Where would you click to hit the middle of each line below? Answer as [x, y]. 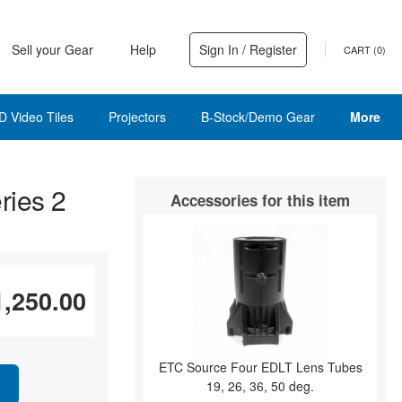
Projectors [137, 117]
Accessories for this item [260, 200]
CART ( [360, 49]
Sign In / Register [248, 49]
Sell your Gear [52, 49]
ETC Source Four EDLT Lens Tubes [260, 367]
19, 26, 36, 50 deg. [260, 386]
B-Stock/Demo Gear [258, 117]
